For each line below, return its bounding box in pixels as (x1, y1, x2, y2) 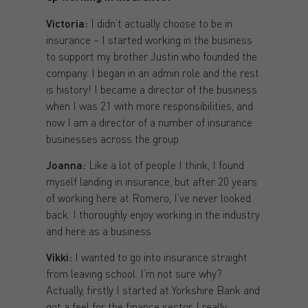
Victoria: (45, 15, 88, 30)
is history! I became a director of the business (45, 81, 257, 96)
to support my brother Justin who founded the (45, 48, 257, 63)
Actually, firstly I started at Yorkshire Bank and (45, 283, 260, 298)
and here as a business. (45, 223, 153, 239)
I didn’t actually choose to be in (87, 15, 232, 30)
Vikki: (45, 250, 72, 265)
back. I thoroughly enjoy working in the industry (45, 207, 260, 222)
